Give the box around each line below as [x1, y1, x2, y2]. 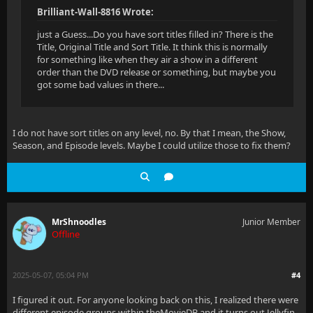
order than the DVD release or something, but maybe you [37, 66, 276, 78]
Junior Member [242, 216, 300, 228]
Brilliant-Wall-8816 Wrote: [37, 6, 154, 18]
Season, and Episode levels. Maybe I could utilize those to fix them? [13, 139, 291, 152]
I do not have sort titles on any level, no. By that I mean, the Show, [13, 126, 286, 139]
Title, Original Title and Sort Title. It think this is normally [37, 41, 268, 53]
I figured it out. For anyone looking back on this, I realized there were [13, 293, 298, 306]
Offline [52, 228, 80, 240]
